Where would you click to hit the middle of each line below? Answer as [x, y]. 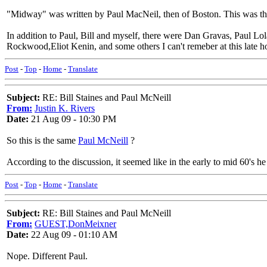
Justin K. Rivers [65, 108]
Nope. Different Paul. [47, 256]
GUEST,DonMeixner [75, 224]
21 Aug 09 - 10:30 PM [72, 119]
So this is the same [42, 140]
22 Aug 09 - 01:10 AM [73, 235]
